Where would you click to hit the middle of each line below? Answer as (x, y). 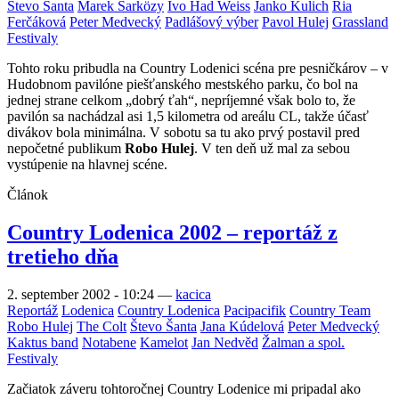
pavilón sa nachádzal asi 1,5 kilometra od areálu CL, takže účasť (188, 116)
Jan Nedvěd (225, 342)
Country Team (330, 310)
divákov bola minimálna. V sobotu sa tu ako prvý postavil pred (183, 132)
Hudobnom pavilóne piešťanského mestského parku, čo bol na (183, 84)
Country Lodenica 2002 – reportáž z (172, 232)
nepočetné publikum (66, 148)
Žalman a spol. (303, 342)
